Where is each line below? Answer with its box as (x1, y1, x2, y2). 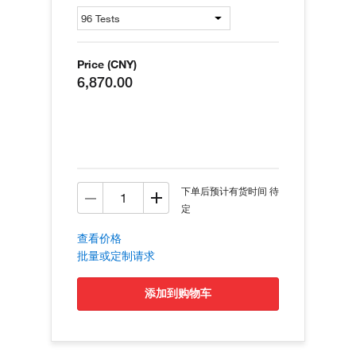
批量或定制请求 (77, 249, 155, 263)
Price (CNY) (77, 57, 137, 72)
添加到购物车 (156, 286, 211, 300)
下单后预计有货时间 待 (181, 184, 279, 197)
